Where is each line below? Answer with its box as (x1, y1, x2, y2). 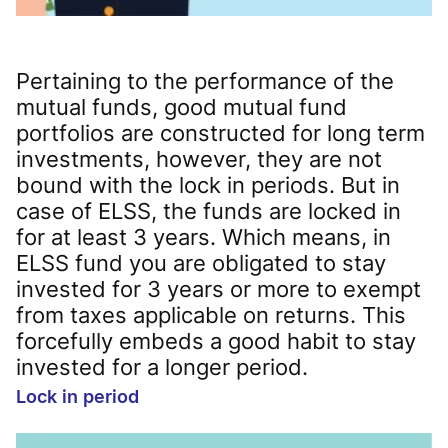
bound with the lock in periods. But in (16, 171, 400, 198)
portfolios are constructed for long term (16, 119, 425, 146)
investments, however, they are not (16, 145, 382, 172)
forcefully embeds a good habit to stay (16, 327, 416, 354)
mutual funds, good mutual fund (16, 93, 347, 120)
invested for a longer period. (16, 353, 308, 380)
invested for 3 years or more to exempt (16, 275, 421, 302)
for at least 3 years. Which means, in (16, 223, 391, 250)
